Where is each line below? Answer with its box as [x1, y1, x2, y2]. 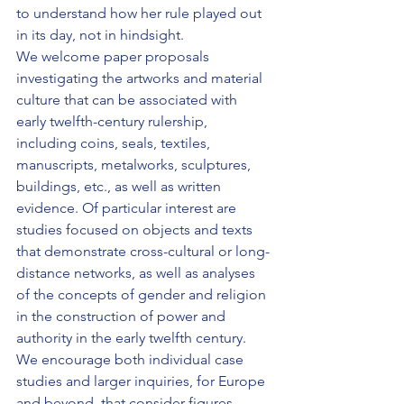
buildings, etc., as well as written [16, 178, 225, 196]
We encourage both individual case [16, 351, 247, 369]
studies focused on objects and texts [16, 221, 256, 239]
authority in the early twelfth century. [16, 329, 250, 347]
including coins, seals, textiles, [16, 134, 214, 152]
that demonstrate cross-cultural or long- [16, 243, 270, 261]
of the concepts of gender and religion [16, 286, 270, 304]
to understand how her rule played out [16, 5, 265, 23]
